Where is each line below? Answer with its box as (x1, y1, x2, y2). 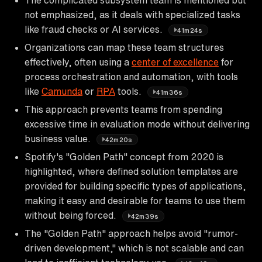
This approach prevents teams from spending (25, 104, 222, 114)
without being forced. (25, 210, 119, 220)
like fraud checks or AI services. (25, 24, 165, 34)
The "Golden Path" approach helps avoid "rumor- (25, 228, 238, 238)
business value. (25, 133, 93, 143)
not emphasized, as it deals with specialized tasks (25, 9, 240, 19)
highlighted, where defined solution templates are (25, 166, 238, 176)
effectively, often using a (25, 57, 132, 67)
